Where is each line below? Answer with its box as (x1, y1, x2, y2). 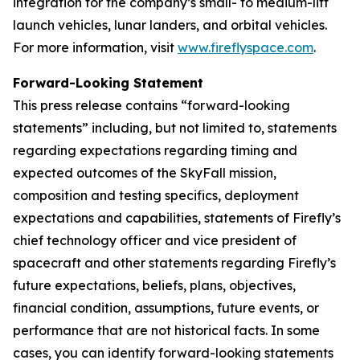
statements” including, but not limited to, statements (13, 120, 337, 136)
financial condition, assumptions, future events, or (13, 300, 319, 316)
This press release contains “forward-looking (13, 97, 290, 113)
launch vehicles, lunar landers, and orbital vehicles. (13, 17, 327, 33)
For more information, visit (13, 39, 178, 55)
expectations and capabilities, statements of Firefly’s (13, 210, 341, 226)
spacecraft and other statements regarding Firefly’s (13, 255, 336, 271)
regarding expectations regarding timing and (13, 142, 297, 158)
